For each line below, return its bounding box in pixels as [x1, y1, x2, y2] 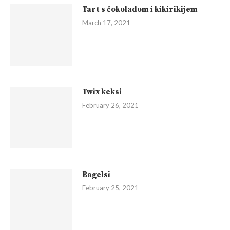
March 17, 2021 [82, 18, 130, 27]
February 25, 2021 [82, 184, 139, 193]
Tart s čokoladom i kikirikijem [82, 5, 198, 15]
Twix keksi [82, 87, 122, 98]
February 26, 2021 [82, 101, 139, 110]
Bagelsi [82, 170, 110, 180]
